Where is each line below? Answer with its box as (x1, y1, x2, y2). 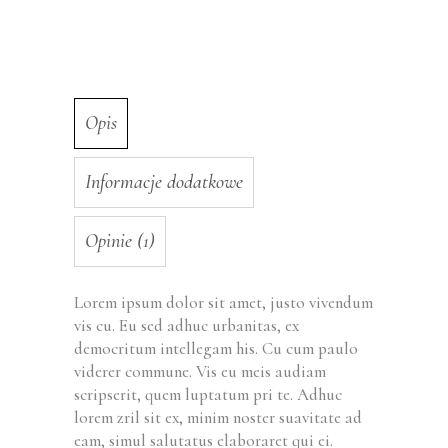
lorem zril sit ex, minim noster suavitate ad (74, 406, 362, 428)
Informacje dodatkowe (85, 169, 243, 194)
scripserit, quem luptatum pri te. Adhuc (74, 383, 342, 405)
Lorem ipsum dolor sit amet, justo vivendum (74, 291, 373, 313)
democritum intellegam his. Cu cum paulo (74, 337, 358, 359)
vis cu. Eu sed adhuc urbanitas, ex (74, 314, 299, 336)
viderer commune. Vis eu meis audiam (74, 360, 326, 382)
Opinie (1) (85, 228, 155, 253)
